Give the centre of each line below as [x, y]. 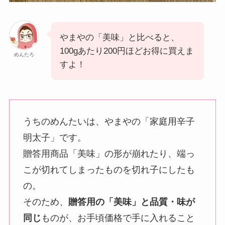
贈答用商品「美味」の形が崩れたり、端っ [109, 154]
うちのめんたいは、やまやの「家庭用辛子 [109, 122]
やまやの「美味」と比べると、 [119, 37]
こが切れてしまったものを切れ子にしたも [109, 170]
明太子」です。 [54, 138]
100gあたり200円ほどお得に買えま [127, 51]
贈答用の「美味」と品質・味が [131, 202]
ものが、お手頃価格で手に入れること [118, 218]
